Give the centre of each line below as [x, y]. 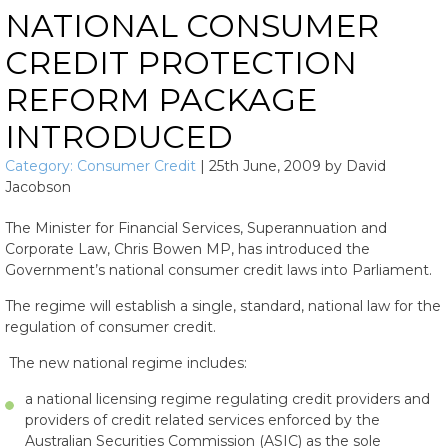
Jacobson [38, 187]
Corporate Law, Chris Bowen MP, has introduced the [187, 249]
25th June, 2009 [265, 166]
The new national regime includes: [126, 363]
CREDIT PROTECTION [181, 63]
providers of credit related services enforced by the [202, 420]
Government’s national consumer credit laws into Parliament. [218, 270]
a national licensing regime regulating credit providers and [227, 399]
